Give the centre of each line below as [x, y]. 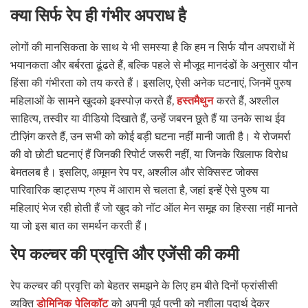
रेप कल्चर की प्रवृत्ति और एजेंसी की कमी [124, 254]
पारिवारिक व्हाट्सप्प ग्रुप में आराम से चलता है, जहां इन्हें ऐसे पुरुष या [140, 190]
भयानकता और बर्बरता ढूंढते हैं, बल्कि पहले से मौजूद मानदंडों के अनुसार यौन [154, 65]
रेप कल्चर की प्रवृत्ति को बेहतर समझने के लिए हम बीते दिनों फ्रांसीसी [144, 285]
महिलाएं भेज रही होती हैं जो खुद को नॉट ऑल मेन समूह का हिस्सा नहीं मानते [154, 208]
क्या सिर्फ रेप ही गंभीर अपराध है [98, 15]
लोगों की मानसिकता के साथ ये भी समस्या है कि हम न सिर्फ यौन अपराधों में [152, 47]
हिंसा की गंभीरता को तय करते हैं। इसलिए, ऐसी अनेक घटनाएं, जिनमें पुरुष [151, 82]
